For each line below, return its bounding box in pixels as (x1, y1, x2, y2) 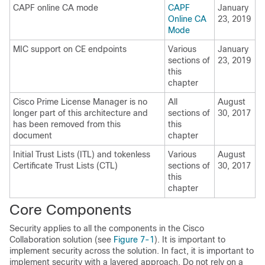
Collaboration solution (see (9, 235, 114, 244)
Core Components (9, 202, 131, 218)
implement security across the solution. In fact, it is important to (9, 246, 254, 256)
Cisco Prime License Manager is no (13, 97, 147, 106)
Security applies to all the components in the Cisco (9, 224, 204, 233)
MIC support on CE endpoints (13, 44, 127, 54)
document (13, 131, 52, 140)
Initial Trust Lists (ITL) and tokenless (13, 150, 150, 159)
